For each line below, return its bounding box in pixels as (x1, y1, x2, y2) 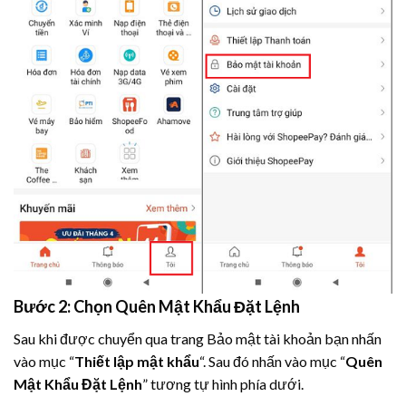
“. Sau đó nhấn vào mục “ (199, 353, 345, 371)
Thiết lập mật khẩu (74, 353, 199, 371)
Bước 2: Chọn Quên (14, 296, 159, 317)
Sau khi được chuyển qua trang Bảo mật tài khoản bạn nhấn (14, 330, 382, 348)
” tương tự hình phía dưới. (142, 375, 304, 393)
